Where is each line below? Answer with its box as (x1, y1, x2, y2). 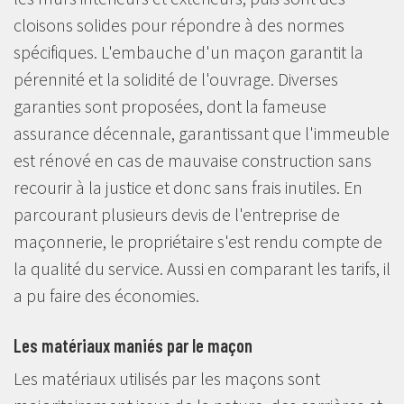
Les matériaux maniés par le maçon (14, 334, 252, 356)
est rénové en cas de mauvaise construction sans (14, 148, 372, 171)
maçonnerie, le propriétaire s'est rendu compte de (14, 229, 382, 252)
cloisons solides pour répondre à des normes (14, 13, 344, 36)
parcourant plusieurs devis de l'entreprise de (14, 202, 340, 225)
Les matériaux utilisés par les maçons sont (14, 366, 320, 390)
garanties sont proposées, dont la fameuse (14, 94, 326, 117)
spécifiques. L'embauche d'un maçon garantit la (14, 40, 363, 63)
